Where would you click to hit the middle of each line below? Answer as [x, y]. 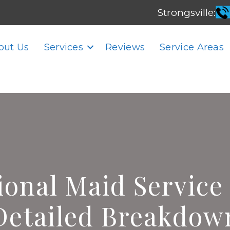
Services [64, 47]
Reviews [125, 47]
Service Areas [192, 47]
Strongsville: [187, 12]
